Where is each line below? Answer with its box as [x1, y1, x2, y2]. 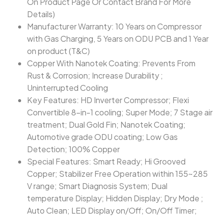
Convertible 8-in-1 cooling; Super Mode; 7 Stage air [27, 107, 213, 117]
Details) [27, 9, 55, 19]
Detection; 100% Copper [27, 144, 120, 154]
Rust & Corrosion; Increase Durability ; [27, 70, 163, 81]
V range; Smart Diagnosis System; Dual [27, 181, 167, 191]
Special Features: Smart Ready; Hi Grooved [27, 156, 186, 166]
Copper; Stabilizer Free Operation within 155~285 [27, 168, 208, 179]
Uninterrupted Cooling [27, 82, 108, 93]
